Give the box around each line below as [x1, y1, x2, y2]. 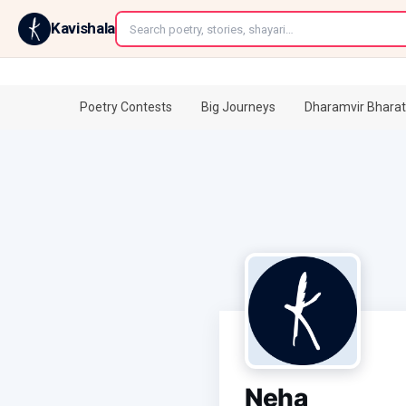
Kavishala [51, 19, 115, 37]
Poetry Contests [80, 100, 172, 114]
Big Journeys [201, 100, 275, 114]
